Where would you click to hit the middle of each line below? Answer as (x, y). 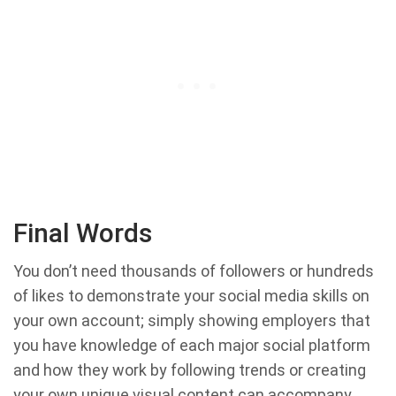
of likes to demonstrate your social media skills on (191, 296)
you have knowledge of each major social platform (192, 346)
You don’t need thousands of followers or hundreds (194, 271)
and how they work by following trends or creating (190, 370)
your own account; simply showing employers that (192, 321)
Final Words (83, 233)
